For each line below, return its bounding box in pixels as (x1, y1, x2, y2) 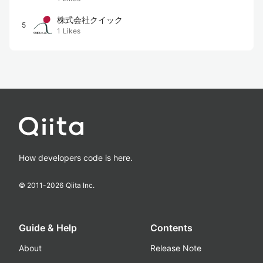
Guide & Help (19, 222, 77, 234)
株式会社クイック (57, 15, 123, 25)
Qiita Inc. (66, 181, 95, 190)
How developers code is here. (19, 153, 133, 163)
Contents (150, 222, 193, 234)
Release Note (150, 243, 201, 253)
